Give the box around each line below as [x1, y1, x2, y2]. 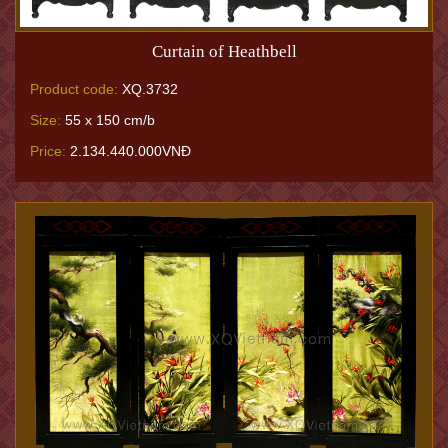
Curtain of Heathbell [151, 41, 297, 61]
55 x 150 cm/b [61, 111, 155, 128]
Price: [30, 142, 66, 159]
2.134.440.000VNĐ [66, 142, 191, 159]
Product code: [30, 80, 118, 97]
